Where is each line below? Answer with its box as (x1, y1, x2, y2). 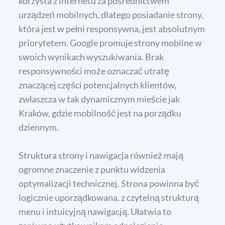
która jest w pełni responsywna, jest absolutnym (19, 23, 205, 34)
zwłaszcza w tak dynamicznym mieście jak (19, 93, 180, 104)
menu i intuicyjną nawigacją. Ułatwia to (19, 205, 172, 217)
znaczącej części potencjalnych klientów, (19, 79, 177, 90)
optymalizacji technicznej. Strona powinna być (19, 177, 199, 189)
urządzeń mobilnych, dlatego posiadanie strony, (19, 9, 204, 20)
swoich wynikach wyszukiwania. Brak (19, 51, 164, 62)
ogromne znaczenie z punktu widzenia (19, 163, 166, 175)
